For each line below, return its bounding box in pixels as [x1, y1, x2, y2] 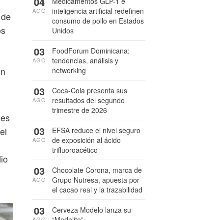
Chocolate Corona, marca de [52, 165, 142, 175]
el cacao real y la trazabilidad [52, 185, 142, 194]
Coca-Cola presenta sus [52, 85, 127, 95]
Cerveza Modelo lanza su [52, 205, 131, 215]
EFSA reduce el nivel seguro [52, 125, 140, 135]
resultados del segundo [52, 95, 125, 105]
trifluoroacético [52, 145, 98, 155]
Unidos [52, 26, 74, 35]
